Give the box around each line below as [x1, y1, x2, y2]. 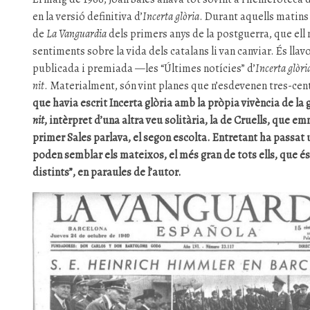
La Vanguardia [46, 26, 107, 42]
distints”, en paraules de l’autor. [33, 165, 182, 180]
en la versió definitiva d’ [33, 9, 143, 24]
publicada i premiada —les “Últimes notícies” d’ [33, 61, 256, 76]
